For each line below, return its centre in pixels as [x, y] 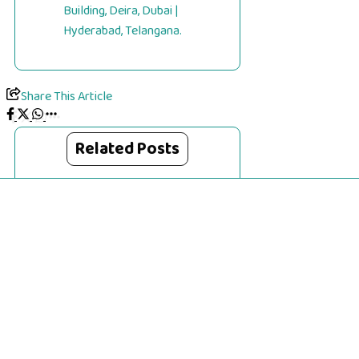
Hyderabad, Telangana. [123, 31]
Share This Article [67, 97]
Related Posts [128, 149]
